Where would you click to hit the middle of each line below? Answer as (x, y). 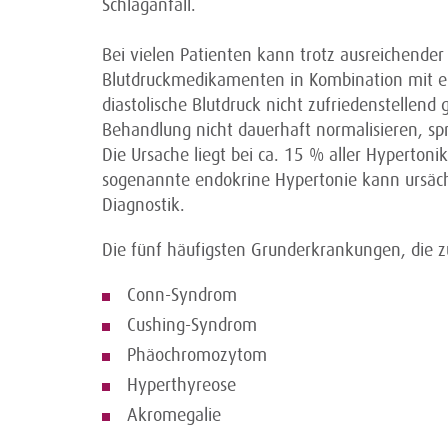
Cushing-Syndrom (192, 325)
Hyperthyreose (181, 385)
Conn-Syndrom (182, 295)
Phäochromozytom (197, 355)
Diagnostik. (143, 205)
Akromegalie (174, 415)
